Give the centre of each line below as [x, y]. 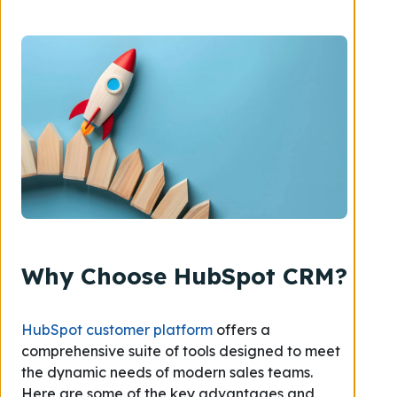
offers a [241, 330]
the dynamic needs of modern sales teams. [167, 372]
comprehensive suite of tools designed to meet [181, 351]
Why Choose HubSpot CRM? [184, 276]
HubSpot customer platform [117, 330]
